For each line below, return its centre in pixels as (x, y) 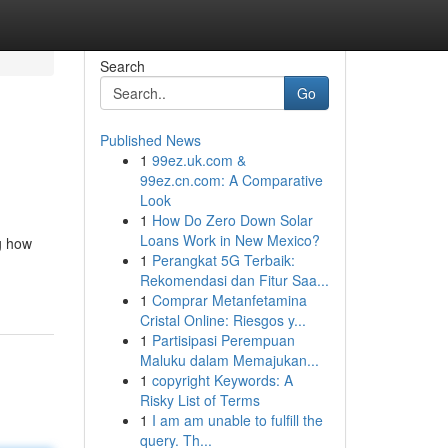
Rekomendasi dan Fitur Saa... (234, 280)
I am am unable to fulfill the (237, 420)
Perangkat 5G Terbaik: (223, 260)
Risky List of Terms (199, 400)
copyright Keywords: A (222, 380)
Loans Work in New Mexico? (229, 240)
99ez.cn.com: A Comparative (231, 180)
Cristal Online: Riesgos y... (222, 320)
